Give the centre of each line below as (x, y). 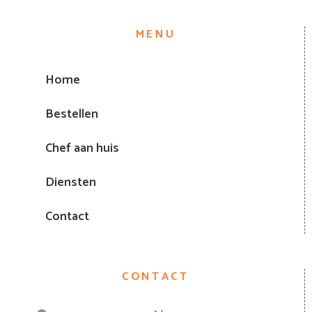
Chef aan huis (82, 148)
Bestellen (72, 114)
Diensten (71, 182)
